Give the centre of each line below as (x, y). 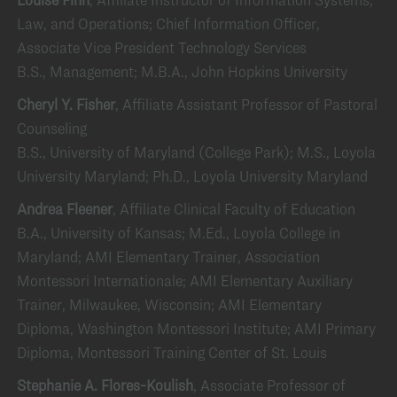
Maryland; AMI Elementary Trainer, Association (168, 257)
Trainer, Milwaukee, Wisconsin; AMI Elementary (169, 304)
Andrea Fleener (65, 209)
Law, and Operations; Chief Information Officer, (168, 23)
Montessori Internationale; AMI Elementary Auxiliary (185, 280)
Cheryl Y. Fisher (66, 104)
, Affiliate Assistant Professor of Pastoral (246, 104)
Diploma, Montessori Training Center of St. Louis (172, 352)
